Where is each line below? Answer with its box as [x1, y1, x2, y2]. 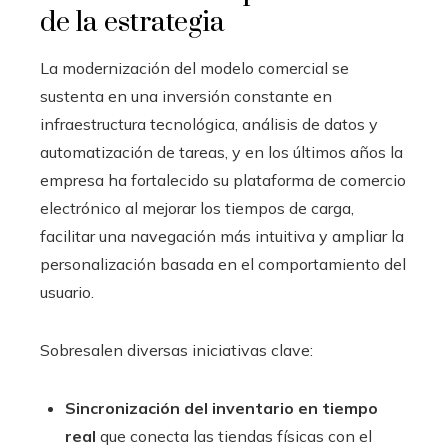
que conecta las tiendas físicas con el [96, 425, 372, 446]
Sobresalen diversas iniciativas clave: [40, 339, 313, 360]
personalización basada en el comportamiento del [40, 253, 406, 274]
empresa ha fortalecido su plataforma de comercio [40, 169, 406, 190]
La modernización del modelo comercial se [40, 57, 349, 78]
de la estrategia [40, 4, 225, 40]
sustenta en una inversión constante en [40, 85, 332, 106]
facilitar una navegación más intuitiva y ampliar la [40, 225, 404, 246]
